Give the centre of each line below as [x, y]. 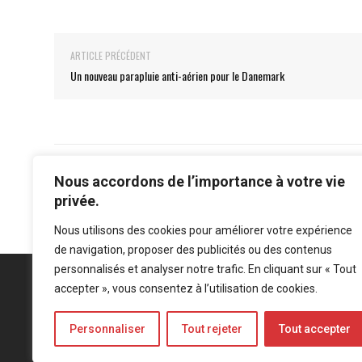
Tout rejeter [212, 329]
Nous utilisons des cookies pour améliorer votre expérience [203, 230]
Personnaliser [107, 329]
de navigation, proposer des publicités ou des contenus [193, 250]
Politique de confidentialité [201, 331]
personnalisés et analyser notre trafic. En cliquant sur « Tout [205, 269]
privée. [77, 201]
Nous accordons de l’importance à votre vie [200, 181]
